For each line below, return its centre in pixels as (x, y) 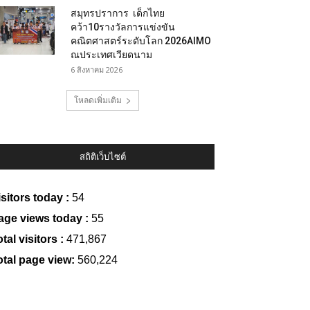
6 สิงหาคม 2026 (97, 70)
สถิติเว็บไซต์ (102, 157)
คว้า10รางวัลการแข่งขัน (123, 27)
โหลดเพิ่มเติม (98, 100)
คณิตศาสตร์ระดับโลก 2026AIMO (141, 41)
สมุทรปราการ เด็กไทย (118, 13)
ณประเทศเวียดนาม (111, 55)
